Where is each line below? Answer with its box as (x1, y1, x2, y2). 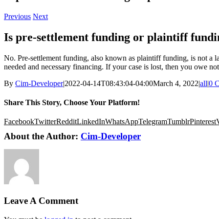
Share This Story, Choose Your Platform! (4, 98, 140, 107)
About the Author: (4, 131, 81, 142)
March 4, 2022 (153, 79, 198, 88)
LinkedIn (77, 117, 105, 126)
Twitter (34, 117, 56, 126)
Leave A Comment (4, 195, 78, 206)
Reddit (56, 117, 77, 126)
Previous (4, 12, 31, 21)
